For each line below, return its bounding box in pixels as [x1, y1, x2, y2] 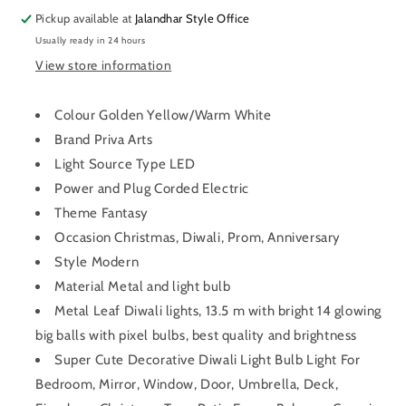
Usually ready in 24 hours [35, 34, 146, 46]
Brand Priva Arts [54, 130, 153, 148]
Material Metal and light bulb [54, 277, 231, 295]
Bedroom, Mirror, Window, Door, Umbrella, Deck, [35, 375, 339, 392]
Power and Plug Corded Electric [54, 179, 249, 197]
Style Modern [54, 253, 140, 270]
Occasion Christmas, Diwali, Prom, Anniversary [54, 228, 341, 246]
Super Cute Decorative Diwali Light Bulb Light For [54, 351, 361, 368]
